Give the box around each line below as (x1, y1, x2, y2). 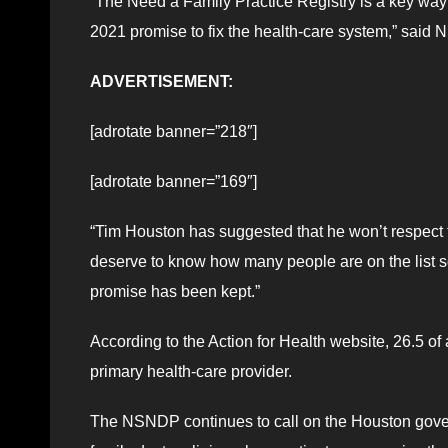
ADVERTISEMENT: (90, 72, 233, 90)
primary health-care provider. (90, 362, 296, 380)
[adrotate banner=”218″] (90, 122, 257, 140)
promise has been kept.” (90, 282, 260, 300)
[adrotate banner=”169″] (90, 172, 257, 190)
